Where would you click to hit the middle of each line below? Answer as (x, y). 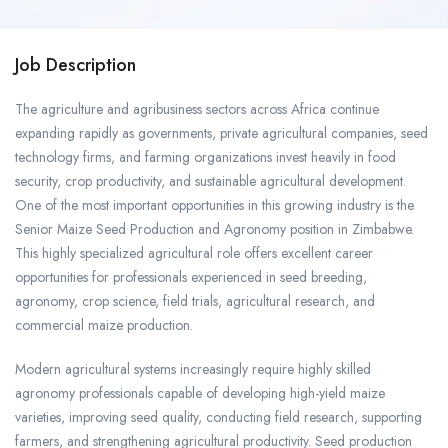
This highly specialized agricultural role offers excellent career (194, 253)
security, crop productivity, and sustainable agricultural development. (210, 181)
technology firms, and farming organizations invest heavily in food (205, 157)
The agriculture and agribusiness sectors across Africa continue (197, 109)
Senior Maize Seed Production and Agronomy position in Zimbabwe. (214, 229)
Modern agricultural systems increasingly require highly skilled (193, 369)
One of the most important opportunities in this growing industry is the (214, 205)
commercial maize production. (104, 325)
